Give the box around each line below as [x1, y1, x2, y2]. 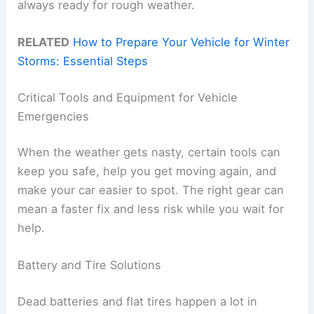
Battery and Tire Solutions [18, 258, 162, 273]
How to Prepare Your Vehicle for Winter [73, 34, 290, 49]
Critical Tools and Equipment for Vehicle [18, 90, 238, 104]
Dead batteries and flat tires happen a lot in [18, 294, 258, 308]
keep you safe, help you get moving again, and [18, 164, 277, 179]
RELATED [18, 34, 70, 49]
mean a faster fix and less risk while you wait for [18, 202, 285, 217]
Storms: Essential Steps [18, 53, 149, 68]
